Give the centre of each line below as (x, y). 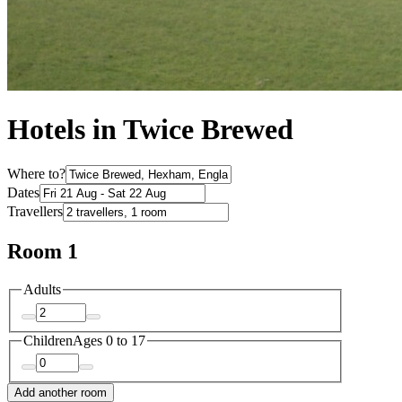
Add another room (61, 393)
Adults (42, 290)
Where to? (36, 174)
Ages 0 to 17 (109, 340)
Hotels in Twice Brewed (150, 130)
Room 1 (43, 252)
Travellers (35, 212)
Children (48, 340)
